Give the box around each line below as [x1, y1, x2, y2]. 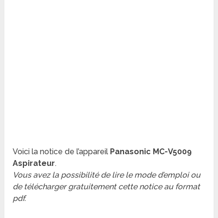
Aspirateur [13, 159, 55, 168]
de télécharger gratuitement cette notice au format [13, 182, 200, 192]
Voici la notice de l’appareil [13, 147, 110, 157]
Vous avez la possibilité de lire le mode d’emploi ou [13, 170, 201, 180]
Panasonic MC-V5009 [110, 147, 192, 157]
